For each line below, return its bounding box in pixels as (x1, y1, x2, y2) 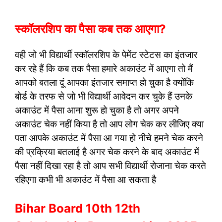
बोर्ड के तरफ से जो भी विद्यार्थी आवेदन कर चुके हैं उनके (15, 91, 192, 103)
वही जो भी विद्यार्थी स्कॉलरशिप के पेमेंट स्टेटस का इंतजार (15, 49, 197, 61)
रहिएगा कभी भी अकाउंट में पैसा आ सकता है (15, 174, 156, 186)
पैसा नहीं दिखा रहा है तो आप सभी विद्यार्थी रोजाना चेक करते (15, 160, 206, 172)
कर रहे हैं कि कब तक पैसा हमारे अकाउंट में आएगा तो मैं (15, 63, 193, 75)
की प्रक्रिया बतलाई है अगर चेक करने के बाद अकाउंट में (15, 146, 199, 158)
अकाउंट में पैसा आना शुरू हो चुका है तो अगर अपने (15, 105, 179, 116)
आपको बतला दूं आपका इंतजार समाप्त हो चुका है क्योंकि (15, 77, 194, 89)
